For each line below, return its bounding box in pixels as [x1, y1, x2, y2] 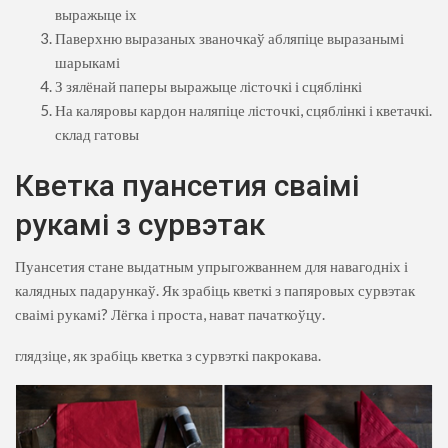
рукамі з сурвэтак [15, 206, 265, 242]
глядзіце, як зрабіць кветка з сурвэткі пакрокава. [15, 345, 321, 364]
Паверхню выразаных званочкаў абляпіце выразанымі [55, 28, 404, 47]
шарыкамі [55, 52, 120, 71]
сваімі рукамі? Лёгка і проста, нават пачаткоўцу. [15, 304, 325, 323]
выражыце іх [55, 4, 137, 23]
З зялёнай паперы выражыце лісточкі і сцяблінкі [55, 76, 362, 95]
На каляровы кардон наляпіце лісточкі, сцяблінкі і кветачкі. [55, 100, 432, 119]
